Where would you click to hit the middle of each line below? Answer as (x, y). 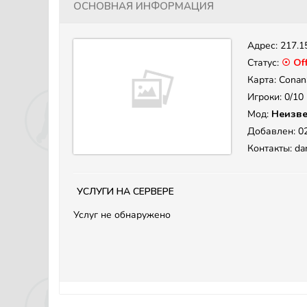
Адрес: (264, 46)
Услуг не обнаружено (122, 215)
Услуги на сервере (125, 190)
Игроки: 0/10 (275, 97)
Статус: (265, 63)
